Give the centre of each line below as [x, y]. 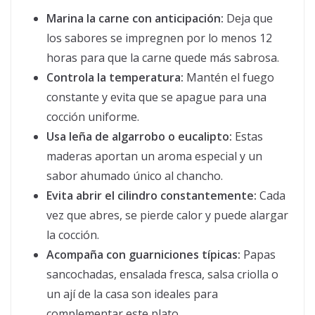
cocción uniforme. [93, 117]
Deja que [248, 19]
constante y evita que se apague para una [156, 97]
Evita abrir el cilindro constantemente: [152, 196]
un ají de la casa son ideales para [132, 294]
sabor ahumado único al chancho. [135, 176]
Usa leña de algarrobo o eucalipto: [139, 137]
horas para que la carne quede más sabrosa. [163, 58]
